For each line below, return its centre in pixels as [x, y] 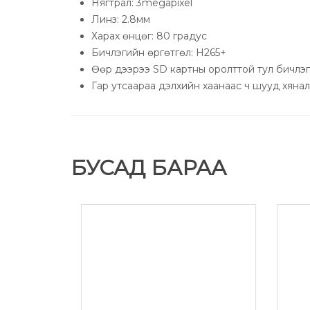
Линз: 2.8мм [187, 19]
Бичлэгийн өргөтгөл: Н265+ [159, 52]
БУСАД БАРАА [148, 167]
